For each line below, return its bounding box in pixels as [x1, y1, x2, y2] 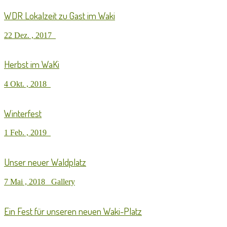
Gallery [51, 177, 75, 186]
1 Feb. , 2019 [4, 128, 51, 137]
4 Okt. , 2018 [4, 80, 51, 88]
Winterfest [4, 107, 42, 119]
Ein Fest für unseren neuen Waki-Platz [4, 205, 142, 217]
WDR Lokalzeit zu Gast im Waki [4, 9, 115, 21]
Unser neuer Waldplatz [4, 156, 86, 168]
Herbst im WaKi [4, 58, 59, 70]
